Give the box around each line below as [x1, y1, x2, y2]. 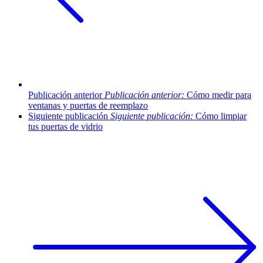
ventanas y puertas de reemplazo [28, 100, 148, 111]
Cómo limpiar [195, 111, 247, 122]
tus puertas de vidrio [28, 122, 103, 132]
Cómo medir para [187, 90, 251, 100]
